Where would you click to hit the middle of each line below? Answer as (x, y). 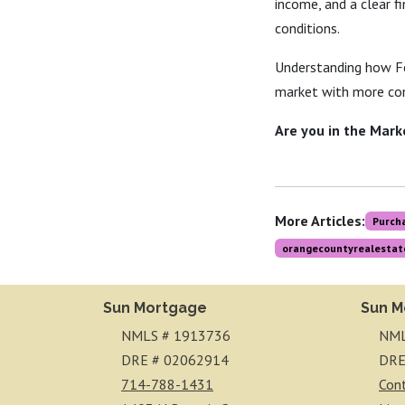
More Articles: (320, 221)
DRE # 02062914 (175, 360)
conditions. (307, 28)
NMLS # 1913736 (176, 335)
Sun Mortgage (155, 308)
